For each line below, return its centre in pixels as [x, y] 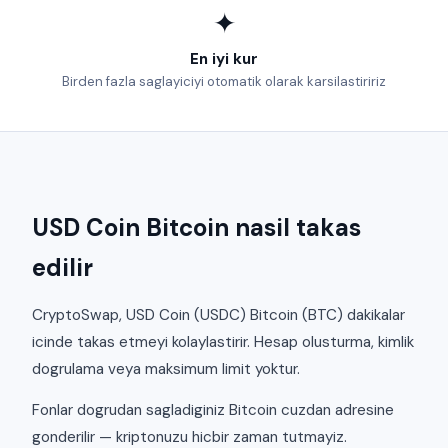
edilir [62, 268]
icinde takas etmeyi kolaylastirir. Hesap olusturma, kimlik [223, 341]
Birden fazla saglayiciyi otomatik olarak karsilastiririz [224, 82]
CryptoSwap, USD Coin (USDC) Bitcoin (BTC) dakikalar [218, 314]
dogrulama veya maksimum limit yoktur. [166, 368]
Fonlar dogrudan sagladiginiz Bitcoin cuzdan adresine [213, 409]
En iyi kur [224, 59]
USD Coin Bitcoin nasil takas [196, 228]
